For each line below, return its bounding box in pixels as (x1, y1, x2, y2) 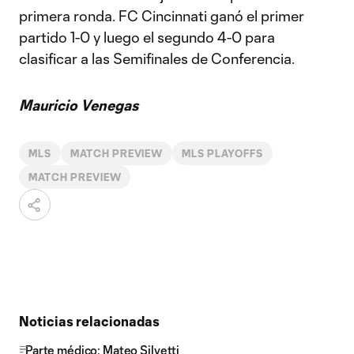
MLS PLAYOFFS (182, 148, 263, 159)
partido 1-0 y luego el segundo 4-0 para (19, 28, 275, 46)
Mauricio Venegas (19, 96, 138, 114)
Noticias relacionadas (19, 313, 160, 329)
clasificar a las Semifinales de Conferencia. (19, 50, 295, 67)
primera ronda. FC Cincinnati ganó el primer (19, 7, 304, 24)
